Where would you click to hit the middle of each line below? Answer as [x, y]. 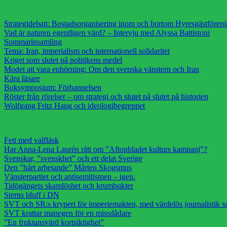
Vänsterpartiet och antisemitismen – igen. [70, 176]
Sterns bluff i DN [32, 195]
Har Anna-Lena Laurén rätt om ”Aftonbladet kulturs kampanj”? [106, 149]
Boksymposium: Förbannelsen [53, 87]
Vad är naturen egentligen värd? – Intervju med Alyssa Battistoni [107, 32]
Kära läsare [22, 78]
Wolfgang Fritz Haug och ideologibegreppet [74, 105]
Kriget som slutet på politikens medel [63, 60]
